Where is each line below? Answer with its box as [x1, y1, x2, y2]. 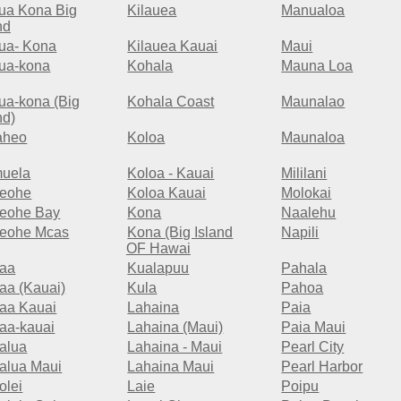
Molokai [281, 185, 332, 201]
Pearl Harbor [281, 359, 363, 375]
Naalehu [281, 205, 337, 221]
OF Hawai [125, 241, 191, 257]
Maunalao [281, 94, 346, 110]
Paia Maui [281, 320, 346, 336]
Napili [281, 225, 320, 241]
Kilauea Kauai [127, 38, 218, 55]
